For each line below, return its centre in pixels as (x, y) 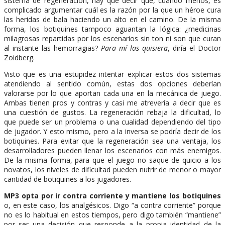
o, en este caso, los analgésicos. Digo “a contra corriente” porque (113, 205)
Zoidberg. (19, 57)
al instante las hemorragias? (52, 48)
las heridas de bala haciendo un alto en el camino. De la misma (113, 19)
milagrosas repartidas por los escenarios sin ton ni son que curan (113, 38)
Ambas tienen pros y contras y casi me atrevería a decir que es (113, 102)
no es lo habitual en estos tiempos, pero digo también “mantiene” (113, 214)
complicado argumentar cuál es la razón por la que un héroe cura (113, 10)
